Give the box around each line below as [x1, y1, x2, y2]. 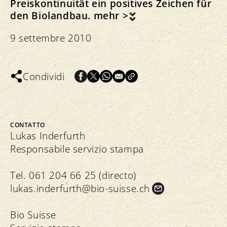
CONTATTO [10, 120, 45, 129]
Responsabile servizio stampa [10, 142, 144, 156]
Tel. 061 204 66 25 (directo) [10, 168, 136, 182]
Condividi [23, 69, 65, 83]
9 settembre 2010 [10, 31, 92, 45]
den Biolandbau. [10, 9, 94, 22]
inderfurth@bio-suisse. [36, 181, 139, 195]
